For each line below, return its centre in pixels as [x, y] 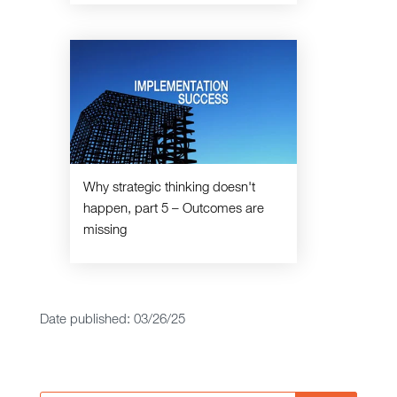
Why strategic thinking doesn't [169, 187]
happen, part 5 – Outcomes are [173, 208]
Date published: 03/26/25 [112, 319]
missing [105, 230]
